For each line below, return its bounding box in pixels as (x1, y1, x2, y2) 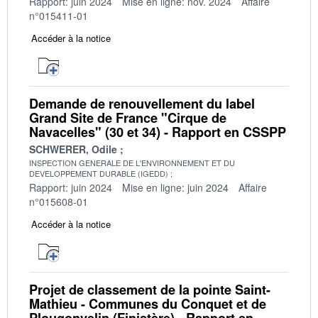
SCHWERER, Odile (29, 141, 117, 156)
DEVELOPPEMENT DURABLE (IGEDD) (29, 167, 168, 179)
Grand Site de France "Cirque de (29, 108, 226, 127)
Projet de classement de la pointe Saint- (29, 280, 270, 299)
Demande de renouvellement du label (29, 94, 255, 113)
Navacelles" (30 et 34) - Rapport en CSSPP (29, 122, 286, 141)
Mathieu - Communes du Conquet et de (29, 294, 266, 313)
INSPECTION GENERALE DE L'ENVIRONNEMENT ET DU (29, 156, 235, 168)
